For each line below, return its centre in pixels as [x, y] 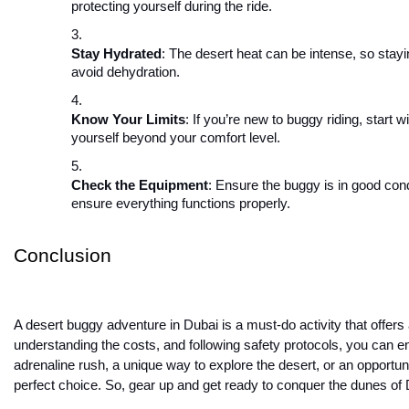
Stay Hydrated [116, 54]
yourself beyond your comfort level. [176, 138]
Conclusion [63, 256]
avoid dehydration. [126, 73]
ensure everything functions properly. [181, 204]
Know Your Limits [128, 120]
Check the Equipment [140, 186]
